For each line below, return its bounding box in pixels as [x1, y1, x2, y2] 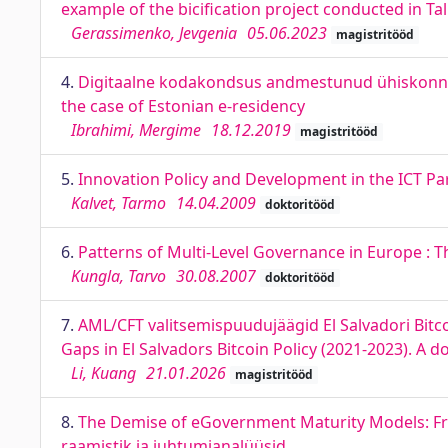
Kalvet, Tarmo [71, 192, 166, 214]
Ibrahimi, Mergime [71, 119, 201, 141]
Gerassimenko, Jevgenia [71, 22, 237, 44]
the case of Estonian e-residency [61, 95, 305, 117]
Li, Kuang [71, 362, 136, 384]
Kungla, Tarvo [71, 265, 166, 287]
